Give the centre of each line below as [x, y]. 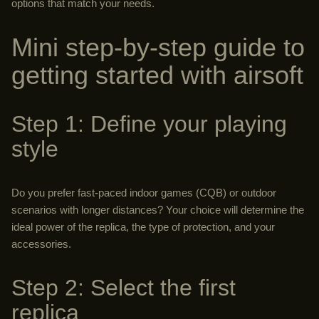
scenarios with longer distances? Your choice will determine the [158, 209]
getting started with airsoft [157, 75]
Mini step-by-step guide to [158, 47]
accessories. [41, 244]
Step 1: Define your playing [149, 124]
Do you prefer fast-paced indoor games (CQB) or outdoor [144, 192]
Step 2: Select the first [124, 287]
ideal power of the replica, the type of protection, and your [143, 226]
